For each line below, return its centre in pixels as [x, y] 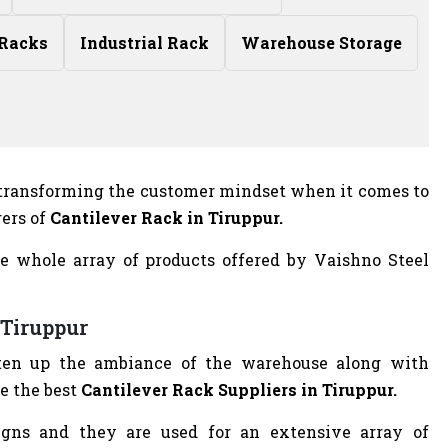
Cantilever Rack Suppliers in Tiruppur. [239, 389]
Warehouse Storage [321, 42]
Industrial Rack [144, 42]
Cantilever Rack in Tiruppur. [166, 217]
